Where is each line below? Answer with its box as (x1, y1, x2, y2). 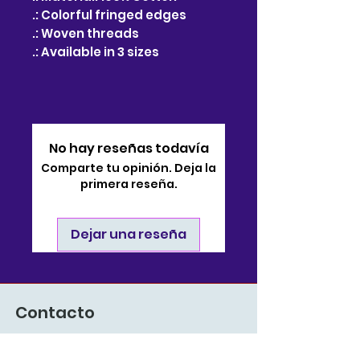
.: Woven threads (32, 24, 139, 42)
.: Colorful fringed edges (32, 6, 186, 23)
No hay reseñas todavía (48, 138, 209, 157)
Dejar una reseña (71, 224, 186, 243)
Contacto (15, 301, 95, 324)
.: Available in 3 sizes (32, 43, 159, 60)
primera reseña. (80, 175, 178, 192)
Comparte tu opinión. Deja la (41, 159, 216, 176)
